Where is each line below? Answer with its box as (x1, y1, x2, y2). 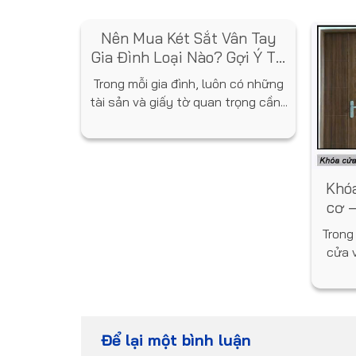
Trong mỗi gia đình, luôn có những (93, 75, 284, 91)
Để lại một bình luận (101, 330, 256, 350)
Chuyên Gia (149, 66, 228, 86)
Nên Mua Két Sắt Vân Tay (100, 28, 277, 48)
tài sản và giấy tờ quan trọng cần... (89, 93, 288, 110)
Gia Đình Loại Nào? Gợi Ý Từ (91, 47, 285, 67)
